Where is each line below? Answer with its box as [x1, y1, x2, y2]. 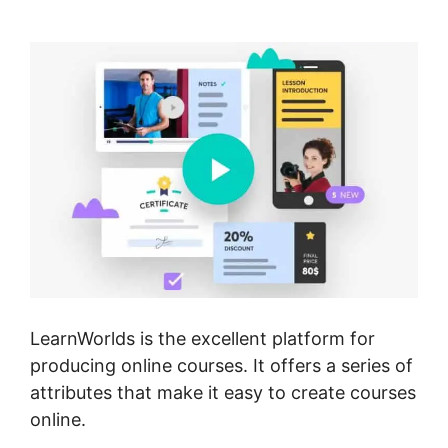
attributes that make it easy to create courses [30, 381, 416, 403]
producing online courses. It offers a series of [30, 354, 413, 376]
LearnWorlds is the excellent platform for [30, 327, 375, 349]
